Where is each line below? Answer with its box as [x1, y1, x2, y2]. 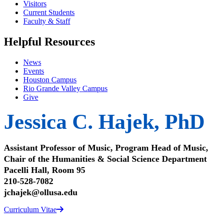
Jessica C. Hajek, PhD [4, 110, 205, 134]
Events [23, 67, 44, 76]
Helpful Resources [4, 35, 95, 48]
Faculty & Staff [23, 17, 70, 26]
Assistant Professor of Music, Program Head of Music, [4, 143, 208, 153]
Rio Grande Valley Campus [23, 84, 108, 93]
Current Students [23, 8, 75, 17]
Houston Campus [23, 76, 77, 84]
